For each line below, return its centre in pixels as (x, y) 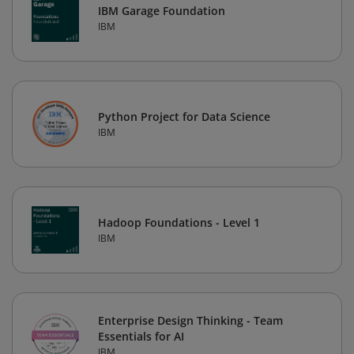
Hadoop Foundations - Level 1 (179, 223)
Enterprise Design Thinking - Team (190, 321)
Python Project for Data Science (184, 117)
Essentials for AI (141, 337)
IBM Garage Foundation (162, 11)
